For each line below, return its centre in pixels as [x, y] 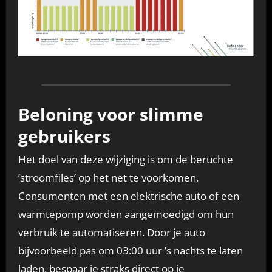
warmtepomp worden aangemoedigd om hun [126, 214]
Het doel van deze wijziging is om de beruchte [125, 160]
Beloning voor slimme [110, 114]
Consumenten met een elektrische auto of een [128, 196]
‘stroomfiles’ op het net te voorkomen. [108, 178]
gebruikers [64, 136]
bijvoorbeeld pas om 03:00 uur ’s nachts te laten [130, 251]
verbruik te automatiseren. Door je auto [111, 233]
